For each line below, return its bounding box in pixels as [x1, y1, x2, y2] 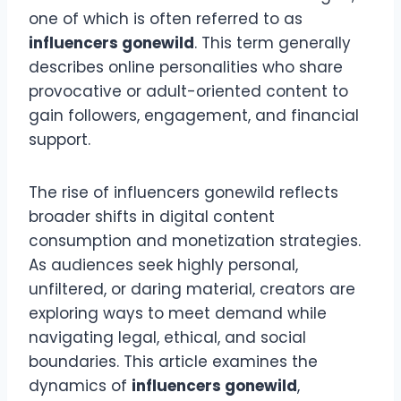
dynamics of [29, 375, 132, 397]
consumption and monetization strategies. [29, 230, 361, 252]
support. [29, 129, 90, 151]
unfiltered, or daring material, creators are [29, 278, 355, 301]
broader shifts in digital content [29, 206, 275, 228]
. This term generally [194, 32, 351, 55]
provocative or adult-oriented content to [29, 81, 348, 103]
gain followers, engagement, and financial [29, 105, 359, 127]
